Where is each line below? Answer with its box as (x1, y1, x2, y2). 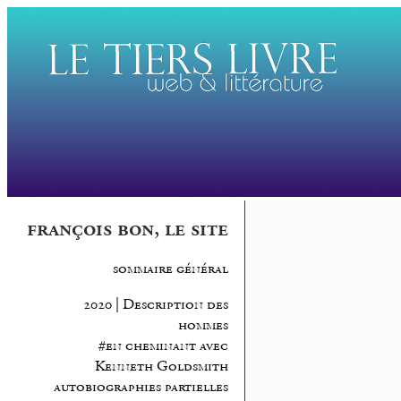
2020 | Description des (82, 295, 228, 315)
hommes (177, 316, 228, 336)
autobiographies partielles (53, 378, 228, 397)
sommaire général (112, 260, 228, 279)
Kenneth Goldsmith (94, 357, 228, 377)
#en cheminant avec (98, 337, 228, 356)
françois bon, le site (26, 215, 228, 244)
